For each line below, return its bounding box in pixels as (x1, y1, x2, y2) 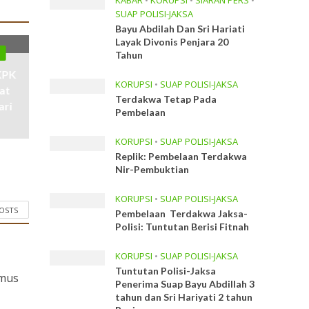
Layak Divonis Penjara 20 (115, 36, 229, 48)
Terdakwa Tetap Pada (115, 93, 217, 105)
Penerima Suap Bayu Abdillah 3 (115, 278, 255, 290)
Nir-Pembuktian (115, 163, 190, 175)
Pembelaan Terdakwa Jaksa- (115, 208, 248, 219)
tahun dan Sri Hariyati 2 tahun (115, 291, 253, 303)
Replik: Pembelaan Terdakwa (115, 150, 248, 162)
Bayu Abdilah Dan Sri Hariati (115, 23, 246, 34)
